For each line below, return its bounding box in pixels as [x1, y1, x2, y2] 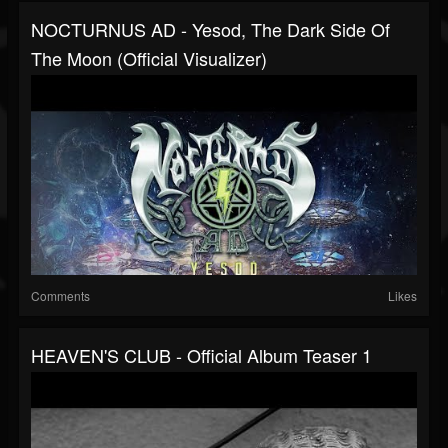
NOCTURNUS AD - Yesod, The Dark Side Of [31, 16, 390, 43]
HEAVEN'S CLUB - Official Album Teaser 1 [31, 342, 372, 369]
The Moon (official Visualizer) [31, 45, 267, 72]
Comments [31, 287, 90, 305]
